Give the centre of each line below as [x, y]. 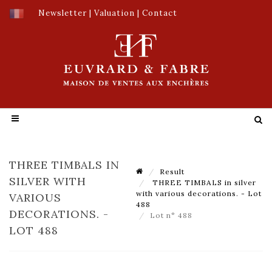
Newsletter [63, 13]
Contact [160, 13]
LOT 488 [34, 230]
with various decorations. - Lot [199, 193]
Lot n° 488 [172, 215]
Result [172, 171]
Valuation [114, 13]
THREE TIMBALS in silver [203, 182]
